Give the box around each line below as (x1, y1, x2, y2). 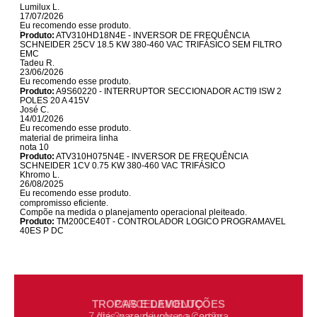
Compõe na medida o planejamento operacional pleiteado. (20, 207, 248, 217)
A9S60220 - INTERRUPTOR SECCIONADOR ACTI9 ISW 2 (54, 86, 282, 96)
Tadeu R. (20, 57, 55, 68)
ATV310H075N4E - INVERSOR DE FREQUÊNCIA (54, 151, 248, 161)
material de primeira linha (20, 132, 119, 143)
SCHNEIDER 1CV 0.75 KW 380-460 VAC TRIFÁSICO (20, 160, 226, 171)
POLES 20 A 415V (20, 95, 90, 105)
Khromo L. (20, 169, 60, 180)
